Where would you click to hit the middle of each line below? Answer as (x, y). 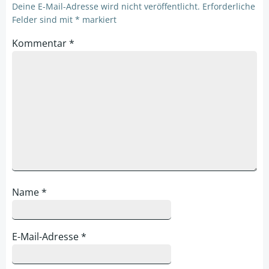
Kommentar (41, 43)
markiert (98, 20)
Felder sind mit (44, 20)
